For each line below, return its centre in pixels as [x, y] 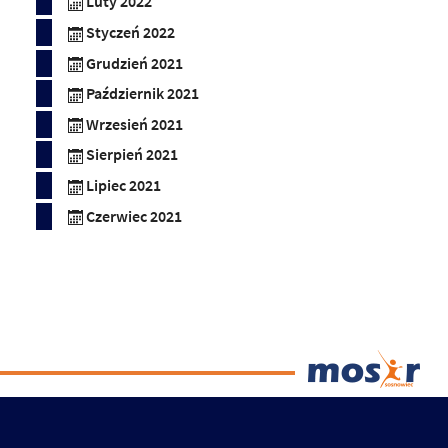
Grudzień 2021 [134, 63]
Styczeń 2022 [130, 32]
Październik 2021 [142, 94]
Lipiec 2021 [123, 185]
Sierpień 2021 [132, 155]
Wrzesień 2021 [134, 124]
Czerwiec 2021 [134, 216]
